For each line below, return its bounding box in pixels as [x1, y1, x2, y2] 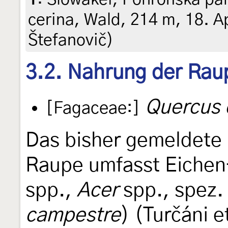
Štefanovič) [28, 32, 113, 49]
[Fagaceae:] [46, 100, 140, 117]
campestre [25, 205, 121, 225]
